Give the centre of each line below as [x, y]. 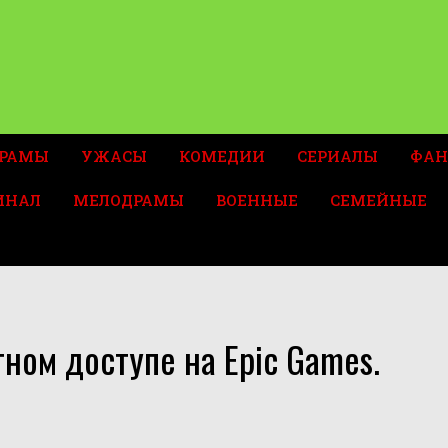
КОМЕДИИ [222, 156]
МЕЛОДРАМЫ [129, 200]
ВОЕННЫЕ [257, 200]
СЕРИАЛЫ [338, 156]
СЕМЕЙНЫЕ [379, 200]
